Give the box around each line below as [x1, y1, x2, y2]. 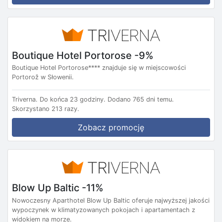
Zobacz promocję [78, 122, 144, 133]
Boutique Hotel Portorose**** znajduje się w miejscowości [12, 64, 186, 72]
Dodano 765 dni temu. [108, 96, 174, 104]
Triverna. [12, 96, 38, 104]
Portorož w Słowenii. [12, 73, 74, 81]
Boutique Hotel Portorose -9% [12, 49, 154, 61]
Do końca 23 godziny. [40, 96, 106, 104]
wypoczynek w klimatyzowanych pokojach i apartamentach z [12, 206, 195, 214]
